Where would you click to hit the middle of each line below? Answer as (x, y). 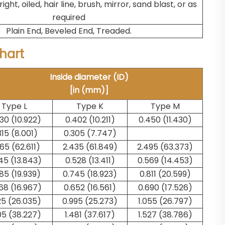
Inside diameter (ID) (89, 77)
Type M (165, 106)
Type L (14, 106)
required (69, 17)
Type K (90, 106)
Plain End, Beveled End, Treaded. (69, 31)
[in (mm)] (89, 90)
